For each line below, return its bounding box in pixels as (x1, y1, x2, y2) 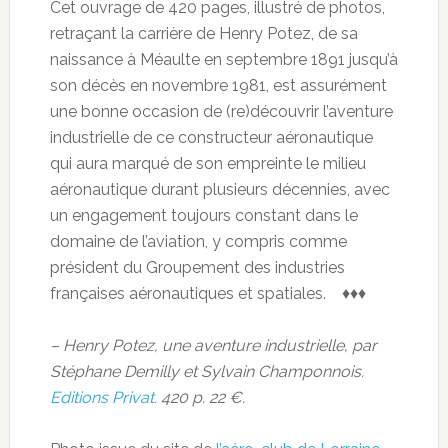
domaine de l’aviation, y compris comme (49, 231, 347, 251)
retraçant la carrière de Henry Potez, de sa (49, 23, 358, 43)
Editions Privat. (49, 387, 157, 407)
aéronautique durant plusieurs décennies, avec (49, 179, 390, 199)
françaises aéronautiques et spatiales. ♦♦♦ (49, 283, 366, 303)
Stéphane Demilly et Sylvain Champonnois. (49, 361, 364, 381)
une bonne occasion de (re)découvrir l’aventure (49, 101, 393, 121)
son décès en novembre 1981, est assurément (49, 75, 387, 95)
